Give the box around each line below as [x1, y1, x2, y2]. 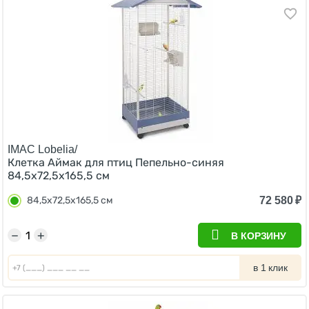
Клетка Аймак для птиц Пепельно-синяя [8, 156, 224, 169]
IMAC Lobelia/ [8, 143, 77, 155]
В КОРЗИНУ [231, 230, 286, 241]
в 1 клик [253, 262, 288, 273]
